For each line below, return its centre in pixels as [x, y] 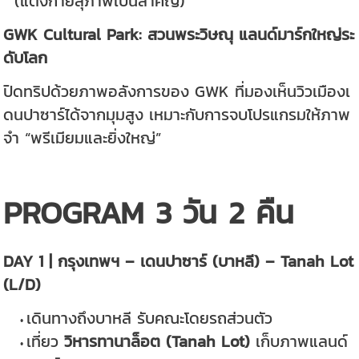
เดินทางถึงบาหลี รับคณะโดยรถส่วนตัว [149, 318]
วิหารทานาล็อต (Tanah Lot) [157, 341]
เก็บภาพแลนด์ [298, 341]
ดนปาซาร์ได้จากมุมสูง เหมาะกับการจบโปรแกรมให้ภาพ [177, 115]
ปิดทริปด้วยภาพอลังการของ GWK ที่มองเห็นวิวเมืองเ [177, 91]
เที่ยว [45, 341]
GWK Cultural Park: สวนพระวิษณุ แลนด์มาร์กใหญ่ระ [179, 34]
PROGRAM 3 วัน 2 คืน [149, 213]
